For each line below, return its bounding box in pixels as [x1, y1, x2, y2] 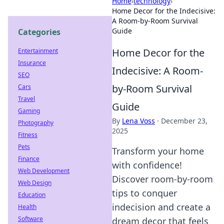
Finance [18, 154, 39, 163]
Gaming [18, 106, 40, 115]
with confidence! [112, 159, 182, 171]
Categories [18, 26, 60, 37]
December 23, [161, 116, 207, 125]
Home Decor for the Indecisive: [112, 6, 215, 15]
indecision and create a [112, 201, 210, 213]
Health [18, 202, 36, 211]
